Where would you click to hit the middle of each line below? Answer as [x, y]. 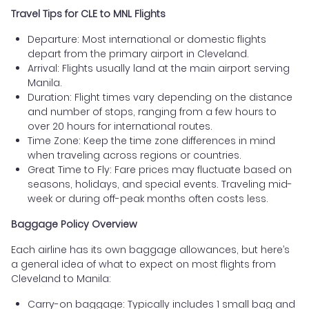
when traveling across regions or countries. [134, 155]
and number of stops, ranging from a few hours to [152, 111]
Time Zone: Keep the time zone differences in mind [151, 140]
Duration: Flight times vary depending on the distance [160, 97]
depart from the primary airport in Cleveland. [138, 53]
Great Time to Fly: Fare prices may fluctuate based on [160, 169]
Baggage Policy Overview [74, 224]
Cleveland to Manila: [61, 278]
